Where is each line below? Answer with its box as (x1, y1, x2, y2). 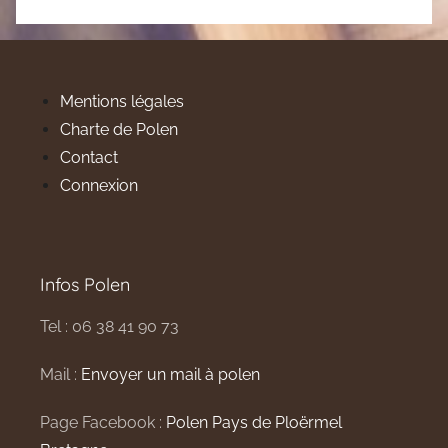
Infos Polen (40, 273, 130, 297)
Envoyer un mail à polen (81, 365, 260, 385)
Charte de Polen (60, 120, 178, 140)
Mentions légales (60, 92, 184, 112)
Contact (60, 148, 118, 168)
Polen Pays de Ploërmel (166, 413, 342, 433)
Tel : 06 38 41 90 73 (40, 317, 179, 337)
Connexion (60, 176, 138, 196)
